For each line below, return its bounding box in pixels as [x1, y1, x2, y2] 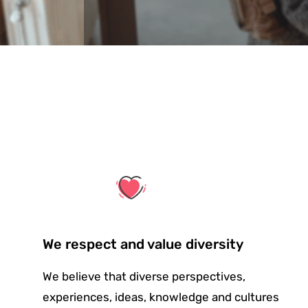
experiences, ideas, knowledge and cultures [43, 290, 279, 304]
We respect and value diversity [43, 236, 243, 252]
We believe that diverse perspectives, [43, 269, 245, 283]
